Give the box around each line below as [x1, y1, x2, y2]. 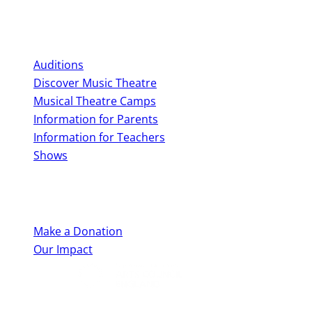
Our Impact [33, 241, 93, 257]
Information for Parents [33, 111, 158, 127]
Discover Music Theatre [33, 75, 157, 91]
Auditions [33, 57, 84, 73]
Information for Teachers [33, 130, 165, 146]
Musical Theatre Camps [33, 93, 156, 109]
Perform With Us [6, 18, 90, 36]
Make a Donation [33, 223, 123, 239]
